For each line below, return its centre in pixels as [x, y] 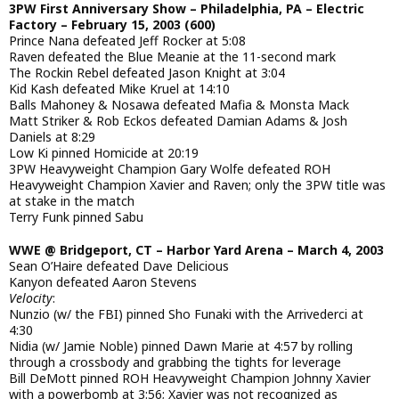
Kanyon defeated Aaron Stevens [103, 282]
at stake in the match [72, 201]
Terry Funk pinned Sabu [76, 217]
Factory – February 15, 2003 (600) [112, 25]
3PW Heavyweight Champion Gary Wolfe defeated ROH [170, 169]
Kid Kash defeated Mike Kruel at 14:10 [119, 89]
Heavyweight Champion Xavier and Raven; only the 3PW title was [197, 185]
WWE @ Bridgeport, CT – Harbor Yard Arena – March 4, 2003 [196, 250]
